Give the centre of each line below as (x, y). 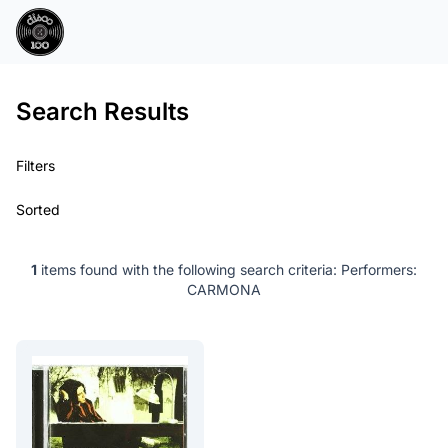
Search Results (102, 111)
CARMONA (224, 289)
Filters (35, 165)
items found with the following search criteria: (187, 269)
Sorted (38, 209)
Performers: (377, 269)
